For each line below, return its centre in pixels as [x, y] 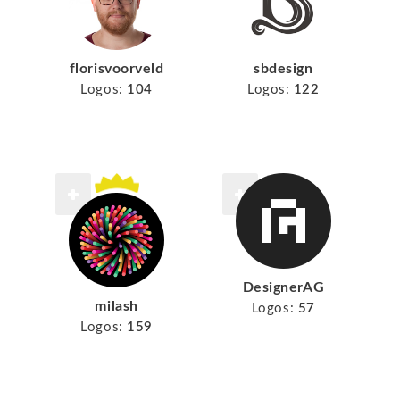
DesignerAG [283, 287]
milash [117, 307]
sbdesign [283, 68]
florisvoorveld [117, 68]
